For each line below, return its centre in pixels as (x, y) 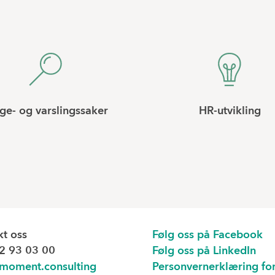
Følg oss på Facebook (207, 235)
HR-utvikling (230, 111)
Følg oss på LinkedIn (204, 251)
